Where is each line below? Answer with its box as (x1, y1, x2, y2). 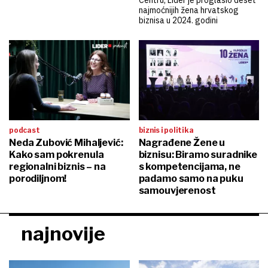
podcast (9, 126, 40, 135)
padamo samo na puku (138, 173, 243, 185)
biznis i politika (138, 126, 194, 135)
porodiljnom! (9, 173, 67, 185)
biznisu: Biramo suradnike (138, 149, 257, 161)
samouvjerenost (138, 185, 216, 197)
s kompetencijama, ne (138, 161, 240, 173)
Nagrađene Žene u (138, 137, 226, 149)
